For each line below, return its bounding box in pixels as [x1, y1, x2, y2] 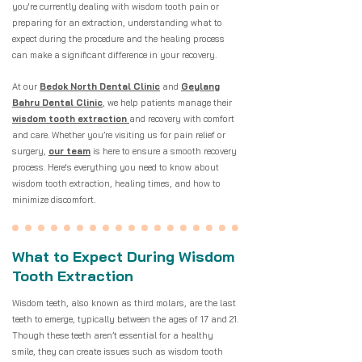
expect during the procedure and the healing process [12, 33, 225, 44]
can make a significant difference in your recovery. [12, 49, 219, 61]
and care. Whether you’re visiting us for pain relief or [12, 129, 225, 141]
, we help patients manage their [103, 97, 232, 108]
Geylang [181, 81, 220, 92]
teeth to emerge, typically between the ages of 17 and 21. [12, 314, 238, 325]
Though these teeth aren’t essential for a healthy [12, 330, 213, 341]
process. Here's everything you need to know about [12, 162, 219, 173]
